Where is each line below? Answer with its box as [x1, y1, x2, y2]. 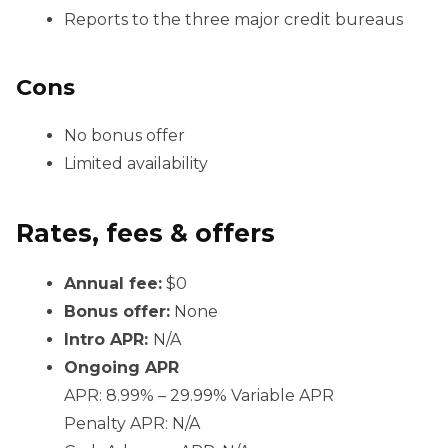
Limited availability [64, 154, 208, 174]
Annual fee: [64, 274, 162, 294]
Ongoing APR [64, 358, 179, 378]
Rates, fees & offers [16, 218, 275, 249]
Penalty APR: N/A [64, 414, 200, 434]
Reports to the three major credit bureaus [64, 10, 403, 30]
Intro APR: [64, 330, 153, 350]
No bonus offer [64, 126, 185, 146]
